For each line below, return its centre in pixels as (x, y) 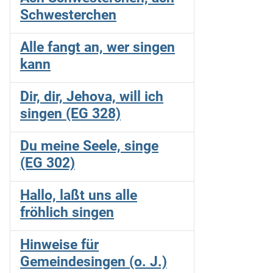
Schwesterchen (68, 14)
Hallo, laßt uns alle (79, 195)
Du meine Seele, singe (89, 145)
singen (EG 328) (70, 113)
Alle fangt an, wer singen (97, 47)
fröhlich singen (67, 212)
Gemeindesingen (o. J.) (94, 261)
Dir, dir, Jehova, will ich (92, 96)
